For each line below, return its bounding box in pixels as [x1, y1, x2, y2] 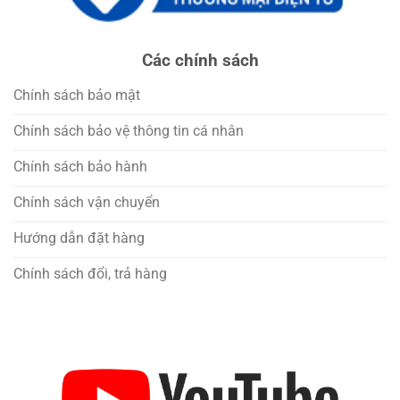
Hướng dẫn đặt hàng [12, 229, 145, 246]
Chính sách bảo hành [12, 157, 147, 175]
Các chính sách [141, 49, 259, 71]
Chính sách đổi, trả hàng [12, 264, 167, 282]
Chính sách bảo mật [12, 86, 140, 104]
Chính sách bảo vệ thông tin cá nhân [12, 121, 244, 139]
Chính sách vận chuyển [12, 193, 160, 211]
